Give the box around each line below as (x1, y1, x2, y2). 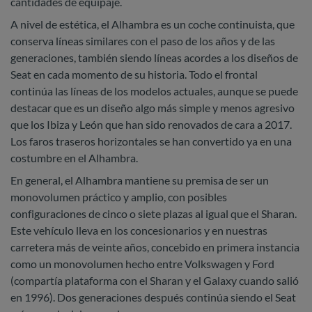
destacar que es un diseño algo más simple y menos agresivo (10, 101, 295, 115)
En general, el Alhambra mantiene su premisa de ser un (10, 173, 269, 187)
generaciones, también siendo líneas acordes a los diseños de (10, 51, 298, 65)
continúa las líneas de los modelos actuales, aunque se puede (10, 84, 298, 98)
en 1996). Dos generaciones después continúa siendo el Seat (10, 290, 296, 304)
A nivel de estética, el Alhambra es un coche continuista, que (10, 17, 295, 31)
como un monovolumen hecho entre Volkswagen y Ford (10, 257, 274, 271)
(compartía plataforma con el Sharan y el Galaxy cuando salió (10, 274, 299, 288)
